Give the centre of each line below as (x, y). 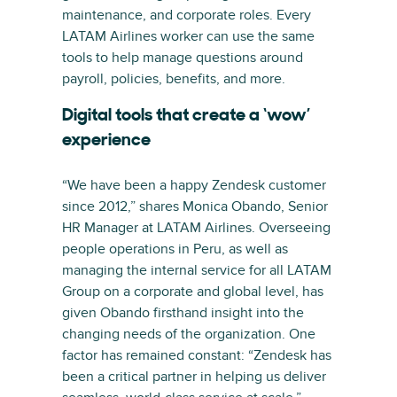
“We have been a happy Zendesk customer (194, 185)
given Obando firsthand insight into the (183, 313)
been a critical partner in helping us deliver (194, 377)
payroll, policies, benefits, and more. (174, 79)
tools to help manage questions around (183, 58)
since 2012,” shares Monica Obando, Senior (195, 206)
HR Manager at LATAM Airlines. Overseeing (196, 228)
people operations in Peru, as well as (175, 249)
